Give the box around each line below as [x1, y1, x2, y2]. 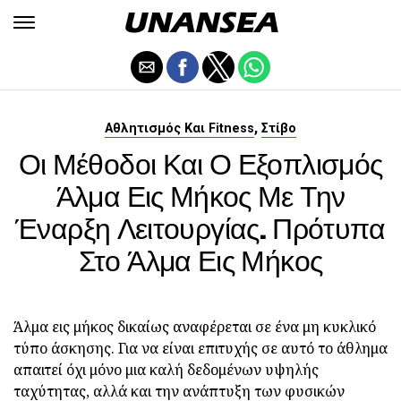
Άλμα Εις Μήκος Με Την [55, 173, 346, 217]
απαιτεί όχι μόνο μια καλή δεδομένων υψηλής [13, 360, 319, 380]
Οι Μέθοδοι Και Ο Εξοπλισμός [18, 141, 383, 184]
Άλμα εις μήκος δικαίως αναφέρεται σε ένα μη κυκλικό [13, 317, 376, 337]
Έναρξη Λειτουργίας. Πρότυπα [15, 205, 386, 249]
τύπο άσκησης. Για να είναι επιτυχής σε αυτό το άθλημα [13, 338, 388, 358]
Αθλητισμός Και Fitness [105, 121, 254, 136]
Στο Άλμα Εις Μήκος [78, 237, 323, 281]
